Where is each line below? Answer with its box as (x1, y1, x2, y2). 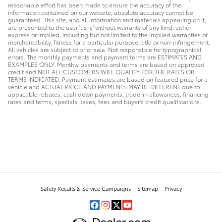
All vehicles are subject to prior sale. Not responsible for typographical (8, 45, 201, 54)
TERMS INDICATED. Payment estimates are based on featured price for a (8, 75, 208, 84)
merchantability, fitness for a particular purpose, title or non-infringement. (8, 38, 210, 47)
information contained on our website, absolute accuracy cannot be (8, 8, 193, 17)
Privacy (164, 184, 182, 193)
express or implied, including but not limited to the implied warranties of (8, 30, 208, 39)
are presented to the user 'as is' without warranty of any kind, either (8, 23, 191, 32)
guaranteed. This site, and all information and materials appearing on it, (8, 15, 206, 24)
